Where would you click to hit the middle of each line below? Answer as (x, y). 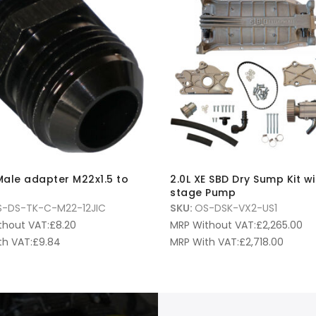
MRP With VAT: (205, 242)
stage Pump (203, 192)
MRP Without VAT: (213, 225)
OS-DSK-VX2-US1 (236, 208)
